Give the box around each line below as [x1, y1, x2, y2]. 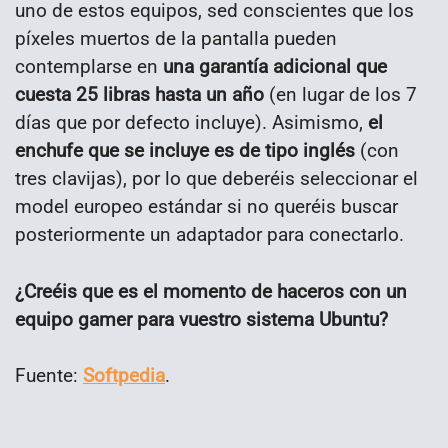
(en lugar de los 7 [264, 82, 417, 106]
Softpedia [83, 364, 165, 388]
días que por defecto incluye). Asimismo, [15, 110, 368, 134]
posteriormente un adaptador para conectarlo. [15, 222, 404, 246]
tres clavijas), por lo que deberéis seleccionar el [15, 166, 418, 190]
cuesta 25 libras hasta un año [15, 82, 264, 106]
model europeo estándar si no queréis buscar [15, 194, 398, 218]
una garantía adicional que [163, 54, 387, 78]
